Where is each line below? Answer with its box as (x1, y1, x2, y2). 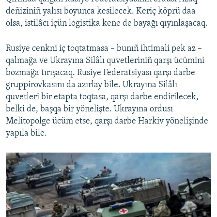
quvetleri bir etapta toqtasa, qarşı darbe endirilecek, (6, 92, 199, 102)
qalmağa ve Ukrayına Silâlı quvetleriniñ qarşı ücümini (6, 56, 204, 65)
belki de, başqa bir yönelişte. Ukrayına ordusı (6, 104, 173, 114)
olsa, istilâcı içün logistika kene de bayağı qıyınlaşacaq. (6, 18, 208, 28)
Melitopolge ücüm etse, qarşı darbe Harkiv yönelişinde (6, 116, 208, 126)
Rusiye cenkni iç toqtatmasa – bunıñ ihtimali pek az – (6, 44, 202, 53)
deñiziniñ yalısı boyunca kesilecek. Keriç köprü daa (6, 6, 196, 16)
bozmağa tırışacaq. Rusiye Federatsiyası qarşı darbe (6, 68, 195, 77)
